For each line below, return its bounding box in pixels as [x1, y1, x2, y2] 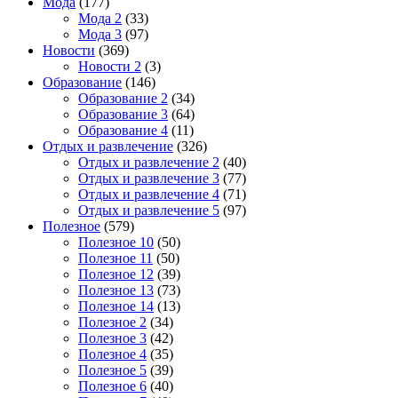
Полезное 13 [78, 282, 154, 298]
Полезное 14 [78, 298, 154, 314]
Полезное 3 [78, 330, 147, 346]
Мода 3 [78, 26, 122, 42]
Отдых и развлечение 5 [78, 202, 219, 218]
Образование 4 [78, 122, 168, 138]
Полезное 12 [78, 266, 154, 282]
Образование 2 [78, 90, 168, 106]
